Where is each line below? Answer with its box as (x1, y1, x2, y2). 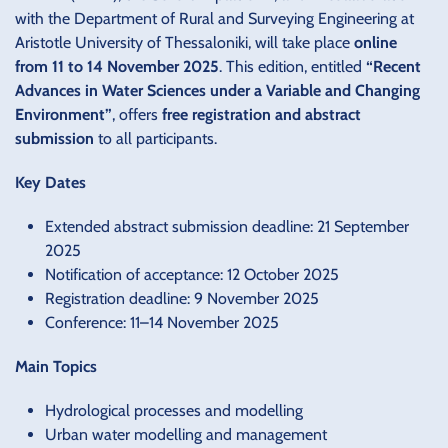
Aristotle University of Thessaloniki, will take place (15, 32, 354, 52)
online (354, 32, 397, 52)
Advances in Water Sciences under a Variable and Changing (15, 80, 420, 100)
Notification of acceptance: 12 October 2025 (45, 264, 339, 284)
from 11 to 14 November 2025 (15, 56, 219, 76)
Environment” (15, 104, 112, 124)
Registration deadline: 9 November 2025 (45, 288, 319, 308)
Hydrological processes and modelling (45, 400, 303, 420)
